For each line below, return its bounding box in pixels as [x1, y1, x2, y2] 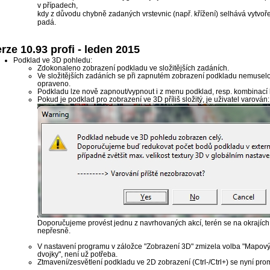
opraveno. [37, 79, 71, 88]
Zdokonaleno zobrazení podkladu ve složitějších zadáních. [37, 63, 229, 72]
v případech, [37, 1, 78, 10]
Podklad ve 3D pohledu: [13, 55, 92, 64]
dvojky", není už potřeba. [37, 250, 118, 259]
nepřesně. [37, 226, 71, 235]
